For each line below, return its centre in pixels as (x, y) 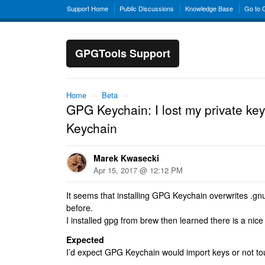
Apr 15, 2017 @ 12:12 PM (138, 170)
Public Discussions (147, 8)
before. (80, 208)
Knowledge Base (209, 8)
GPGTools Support (123, 53)
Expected (85, 240)
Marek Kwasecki (126, 158)
